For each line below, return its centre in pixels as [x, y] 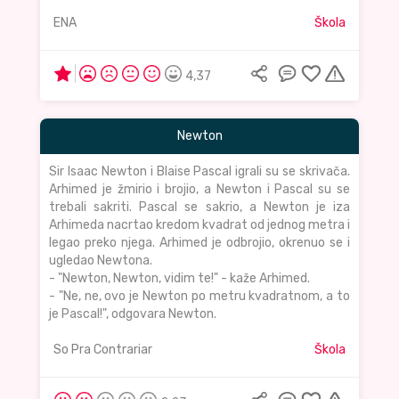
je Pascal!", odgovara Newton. [133, 314]
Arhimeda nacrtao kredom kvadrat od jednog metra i [199, 225]
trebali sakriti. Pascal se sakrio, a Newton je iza [199, 208]
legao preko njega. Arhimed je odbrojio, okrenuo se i [199, 243]
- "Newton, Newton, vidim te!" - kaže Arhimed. [179, 279]
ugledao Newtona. [101, 261]
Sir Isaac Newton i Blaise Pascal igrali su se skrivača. [199, 172]
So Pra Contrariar [103, 350]
